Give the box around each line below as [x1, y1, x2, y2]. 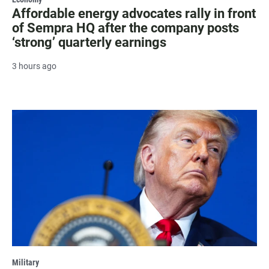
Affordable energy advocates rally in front [12, 5, 256, 21]
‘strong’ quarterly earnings [12, 34, 166, 50]
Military [12, 258, 39, 268]
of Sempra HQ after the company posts [12, 20, 239, 35]
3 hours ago [12, 61, 56, 71]
